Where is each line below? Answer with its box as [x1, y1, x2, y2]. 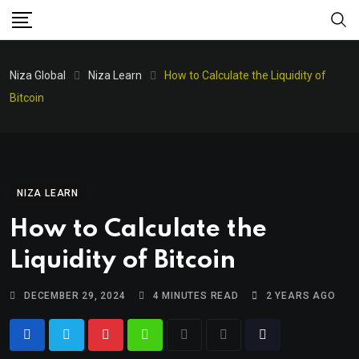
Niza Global [10, 69, 66, 82]
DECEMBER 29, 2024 [24, 290, 126, 301]
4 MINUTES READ [152, 290, 239, 301]
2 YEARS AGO [265, 290, 336, 301]
